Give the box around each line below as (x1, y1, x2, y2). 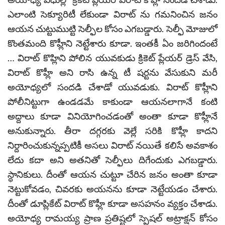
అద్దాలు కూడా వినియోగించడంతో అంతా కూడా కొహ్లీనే (8, 110, 217, 122)
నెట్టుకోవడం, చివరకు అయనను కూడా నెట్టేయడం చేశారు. (8, 183, 217, 194)
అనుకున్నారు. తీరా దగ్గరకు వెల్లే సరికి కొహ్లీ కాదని (8, 125, 217, 136)
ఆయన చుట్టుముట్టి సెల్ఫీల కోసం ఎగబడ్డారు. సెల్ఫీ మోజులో (8, 23, 217, 34)
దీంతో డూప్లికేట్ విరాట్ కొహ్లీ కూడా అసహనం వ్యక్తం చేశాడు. (8, 198, 217, 209)
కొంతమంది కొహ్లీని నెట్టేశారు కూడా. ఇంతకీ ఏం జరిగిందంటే (8, 38, 217, 49)
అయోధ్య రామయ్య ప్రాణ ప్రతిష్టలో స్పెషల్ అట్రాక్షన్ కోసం (8, 212, 217, 223)
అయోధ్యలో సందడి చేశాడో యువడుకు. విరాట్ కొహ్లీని (8, 81, 217, 92)
